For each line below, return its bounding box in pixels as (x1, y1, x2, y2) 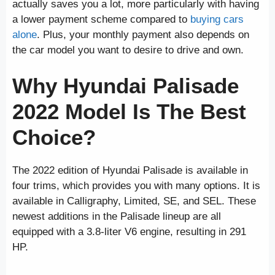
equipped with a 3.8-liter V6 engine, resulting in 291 (12, 226, 246, 238)
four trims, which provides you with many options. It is (12, 180, 260, 192)
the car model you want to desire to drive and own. (12, 44, 244, 56)
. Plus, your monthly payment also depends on (37, 28, 249, 41)
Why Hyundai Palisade (12, 74, 239, 98)
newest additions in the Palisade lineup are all (12, 211, 221, 223)
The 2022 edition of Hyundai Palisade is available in (12, 165, 248, 177)
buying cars (190, 13, 244, 25)
